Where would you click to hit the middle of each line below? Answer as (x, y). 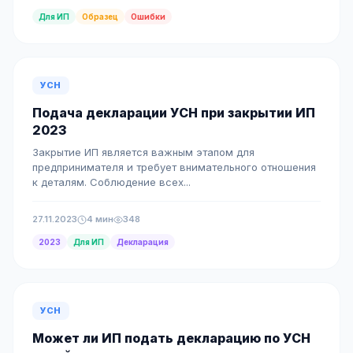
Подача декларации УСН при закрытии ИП (174, 113)
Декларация (143, 242)
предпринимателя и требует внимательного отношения (174, 167)
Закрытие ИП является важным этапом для (143, 152)
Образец (100, 17)
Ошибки (148, 17)
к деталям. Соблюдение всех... (111, 182)
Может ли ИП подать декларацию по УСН (171, 338)
